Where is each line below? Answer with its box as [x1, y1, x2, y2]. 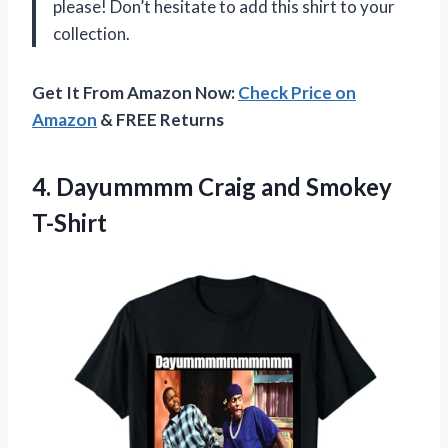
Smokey [301, 172, 392, 202]
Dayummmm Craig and [56, 172, 301, 202]
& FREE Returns [97, 109, 224, 131]
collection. [53, 23, 130, 45]
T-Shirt [32, 208, 107, 238]
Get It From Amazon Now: [32, 82, 238, 104]
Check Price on [238, 82, 356, 104]
